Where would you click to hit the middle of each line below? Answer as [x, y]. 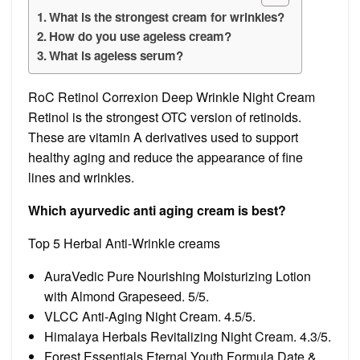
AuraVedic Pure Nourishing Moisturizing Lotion [178, 276]
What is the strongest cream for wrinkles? [167, 16]
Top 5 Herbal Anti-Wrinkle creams [124, 243]
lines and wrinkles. [81, 177]
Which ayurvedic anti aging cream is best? [157, 210]
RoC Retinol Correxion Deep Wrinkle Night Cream [172, 96]
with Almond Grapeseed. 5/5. [127, 296]
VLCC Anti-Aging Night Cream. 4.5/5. [150, 316]
